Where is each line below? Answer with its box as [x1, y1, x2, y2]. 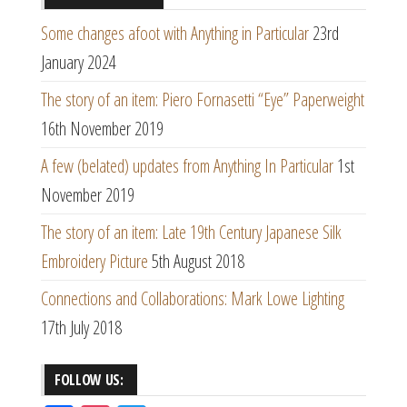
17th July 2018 [41, 315, 122, 341]
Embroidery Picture [41, 249, 148, 274]
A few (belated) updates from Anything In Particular [41, 154, 333, 179]
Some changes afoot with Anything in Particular [41, 21, 309, 46]
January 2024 [41, 50, 116, 75]
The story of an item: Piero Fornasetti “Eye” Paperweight [41, 87, 364, 113]
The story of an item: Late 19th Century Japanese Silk [41, 220, 342, 245]
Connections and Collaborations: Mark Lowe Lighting [41, 286, 344, 312]
